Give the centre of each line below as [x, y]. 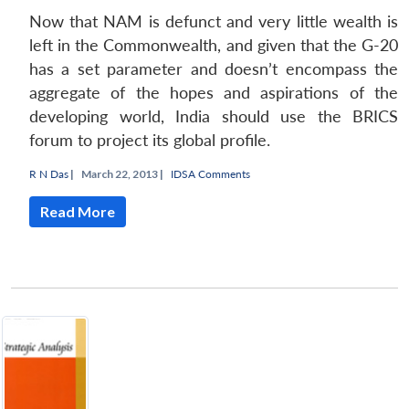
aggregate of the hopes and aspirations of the [214, 93]
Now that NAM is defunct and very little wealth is [214, 22]
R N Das [49, 174]
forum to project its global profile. [150, 141]
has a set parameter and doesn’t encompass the [214, 69]
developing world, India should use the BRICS [214, 117]
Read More [78, 212]
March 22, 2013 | [122, 174]
